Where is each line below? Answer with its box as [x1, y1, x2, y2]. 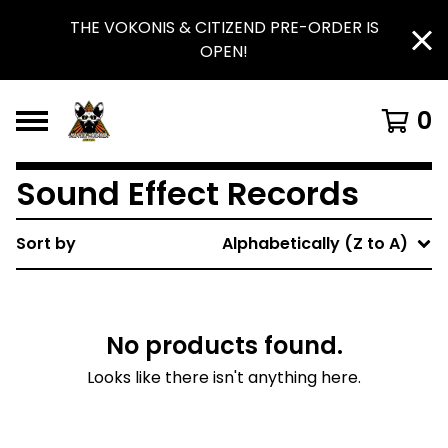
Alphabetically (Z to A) [222, 232, 408, 255]
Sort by [16, 232, 76, 255]
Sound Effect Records [16, 171, 359, 216]
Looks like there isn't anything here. [87, 366, 361, 389]
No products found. [105, 329, 343, 362]
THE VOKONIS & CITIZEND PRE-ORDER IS [69, 16, 379, 39]
